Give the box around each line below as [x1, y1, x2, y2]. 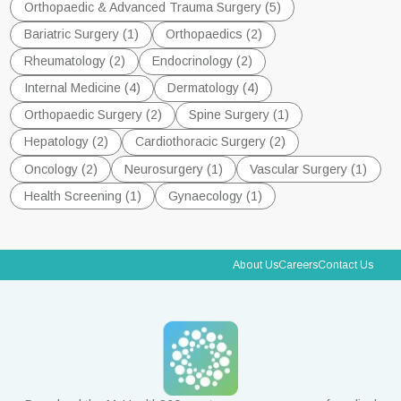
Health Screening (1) [23, 188, 141, 203]
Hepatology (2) [23, 134, 108, 149]
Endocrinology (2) [151, 54, 252, 69]
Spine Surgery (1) [188, 107, 289, 123]
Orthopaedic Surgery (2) [23, 107, 162, 123]
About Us [232, 258, 278, 271]
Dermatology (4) [166, 81, 259, 96]
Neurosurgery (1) [124, 161, 223, 176]
